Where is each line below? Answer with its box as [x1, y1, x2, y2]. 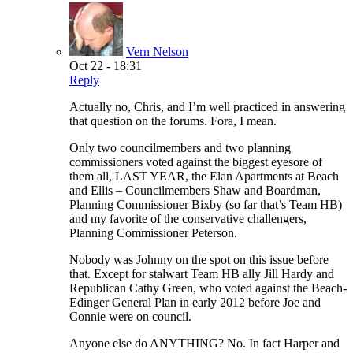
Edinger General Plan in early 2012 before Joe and [69, 295, 321, 309]
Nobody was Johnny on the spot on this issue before [69, 252, 329, 266]
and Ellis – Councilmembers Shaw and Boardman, [69, 183, 321, 197]
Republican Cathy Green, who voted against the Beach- [69, 281, 347, 295]
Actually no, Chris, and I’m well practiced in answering [69, 99, 345, 113]
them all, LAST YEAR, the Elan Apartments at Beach [69, 169, 339, 183]
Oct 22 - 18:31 [69, 58, 142, 72]
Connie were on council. [69, 309, 191, 323]
